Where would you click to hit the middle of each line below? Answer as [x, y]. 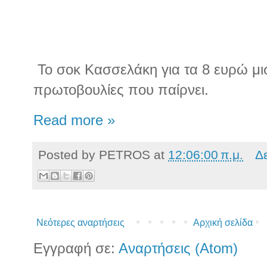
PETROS [125, 155]
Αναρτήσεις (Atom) [178, 248]
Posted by [69, 155]
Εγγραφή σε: [76, 248]
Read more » [74, 121]
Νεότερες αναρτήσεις [80, 222]
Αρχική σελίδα [223, 222]
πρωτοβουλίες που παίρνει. [121, 90]
